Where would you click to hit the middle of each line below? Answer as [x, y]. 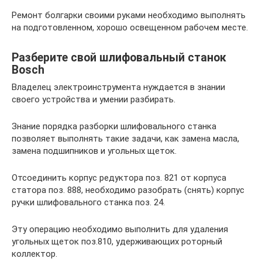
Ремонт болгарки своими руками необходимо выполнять [129, 15]
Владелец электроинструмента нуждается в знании [118, 87]
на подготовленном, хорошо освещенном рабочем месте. [130, 28]
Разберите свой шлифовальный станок [119, 57]
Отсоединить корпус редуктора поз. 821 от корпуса [119, 178]
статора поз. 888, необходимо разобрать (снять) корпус [128, 190]
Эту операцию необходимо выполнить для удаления [120, 230]
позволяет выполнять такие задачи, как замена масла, [125, 139]
